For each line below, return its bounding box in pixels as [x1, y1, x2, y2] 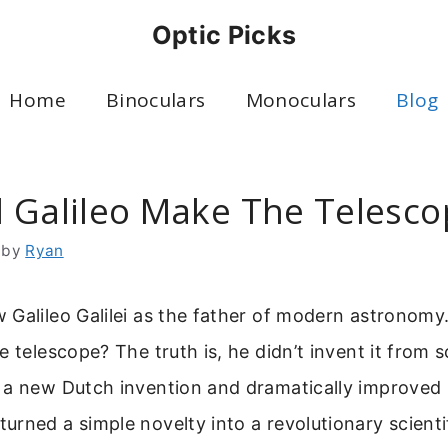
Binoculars [105, 87, 206, 113]
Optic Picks [151, 20, 297, 50]
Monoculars [245, 87, 357, 113]
